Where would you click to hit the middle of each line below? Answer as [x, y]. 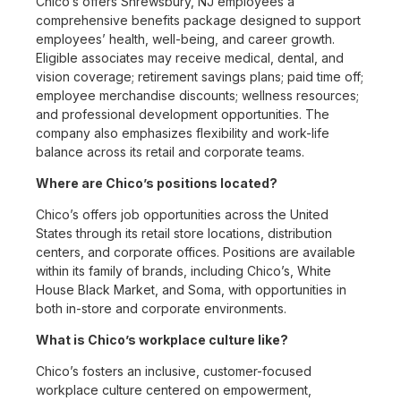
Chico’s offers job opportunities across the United [182, 215]
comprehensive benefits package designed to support [198, 21]
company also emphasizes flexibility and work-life [183, 133]
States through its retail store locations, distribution [184, 234]
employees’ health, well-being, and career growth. [185, 39]
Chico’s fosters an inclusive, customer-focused [174, 371]
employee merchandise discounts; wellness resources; [197, 96]
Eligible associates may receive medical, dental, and [190, 58]
